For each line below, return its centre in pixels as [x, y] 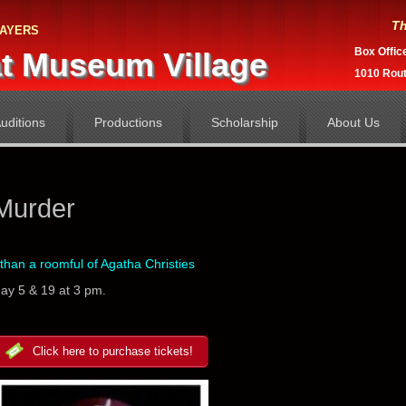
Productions [128, 122]
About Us [353, 122]
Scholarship [244, 122]
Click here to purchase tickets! [111, 351]
